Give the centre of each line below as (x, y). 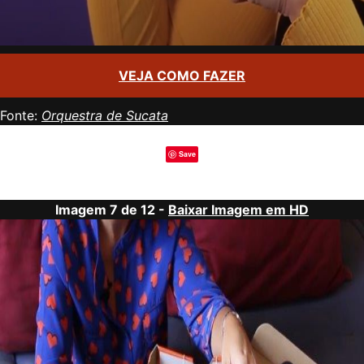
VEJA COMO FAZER (182, 76)
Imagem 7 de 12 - (112, 210)
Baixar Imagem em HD (238, 210)
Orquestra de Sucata (105, 115)
